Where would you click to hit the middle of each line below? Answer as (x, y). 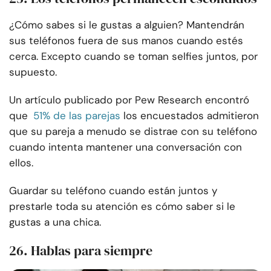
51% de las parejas (77, 116)
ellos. (21, 163)
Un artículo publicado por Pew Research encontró (129, 100)
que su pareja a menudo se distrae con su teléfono (133, 132)
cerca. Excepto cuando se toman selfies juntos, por (133, 57)
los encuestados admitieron (191, 116)
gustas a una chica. (55, 222)
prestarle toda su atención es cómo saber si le (122, 207)
